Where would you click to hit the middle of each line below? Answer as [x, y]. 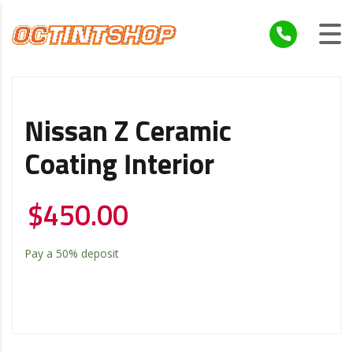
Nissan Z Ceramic [128, 133]
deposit [98, 253]
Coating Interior [119, 166]
